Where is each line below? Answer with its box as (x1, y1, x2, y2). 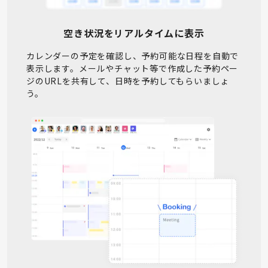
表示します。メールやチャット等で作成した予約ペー (26, 62, 239, 74)
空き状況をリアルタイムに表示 (63, 25, 205, 40)
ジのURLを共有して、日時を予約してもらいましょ (26, 74, 230, 87)
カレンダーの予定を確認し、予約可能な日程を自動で (26, 49, 239, 62)
